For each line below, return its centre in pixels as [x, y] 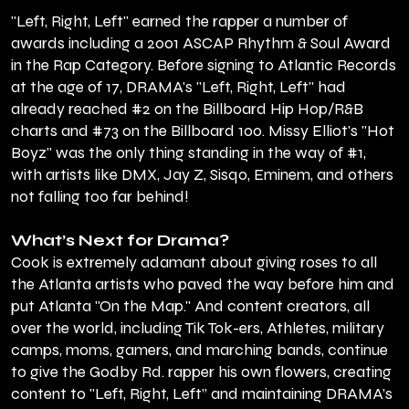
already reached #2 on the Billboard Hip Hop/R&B [187, 110]
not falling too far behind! [100, 197]
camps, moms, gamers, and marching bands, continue [199, 351]
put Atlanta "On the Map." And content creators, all [190, 307]
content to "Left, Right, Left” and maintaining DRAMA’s [202, 394]
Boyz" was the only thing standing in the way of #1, [189, 153]
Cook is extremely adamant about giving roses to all [194, 263]
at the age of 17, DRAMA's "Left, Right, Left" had [178, 88]
